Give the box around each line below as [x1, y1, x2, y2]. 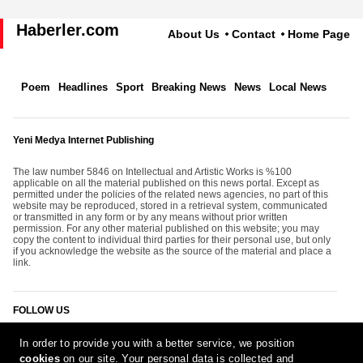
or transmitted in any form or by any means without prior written [13, 211, 288, 224]
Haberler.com [16, 20, 119, 39]
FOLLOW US [13, 305, 70, 317]
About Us [168, 27, 220, 41]
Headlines [58, 80, 108, 93]
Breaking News [152, 80, 226, 93]
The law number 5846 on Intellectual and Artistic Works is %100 [13, 166, 292, 178]
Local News [269, 80, 327, 93]
